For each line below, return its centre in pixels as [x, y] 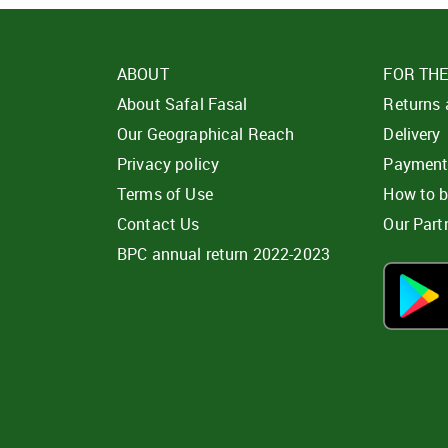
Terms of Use [165, 194]
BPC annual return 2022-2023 [224, 254]
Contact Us [158, 224]
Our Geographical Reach [206, 134]
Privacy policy [168, 164]
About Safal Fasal [182, 104]
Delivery [412, 134]
